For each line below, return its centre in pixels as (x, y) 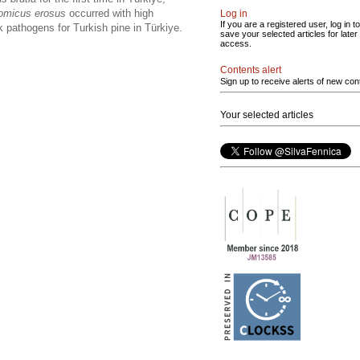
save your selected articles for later (289, 34)
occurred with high (110, 13)
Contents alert (251, 70)
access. (236, 43)
